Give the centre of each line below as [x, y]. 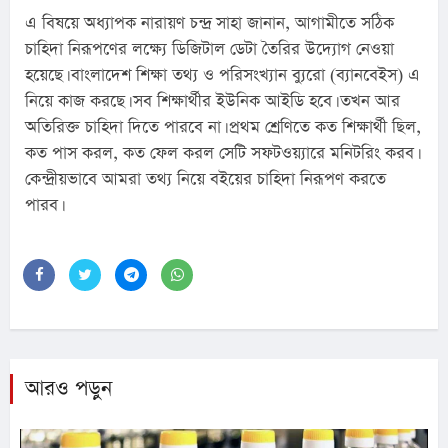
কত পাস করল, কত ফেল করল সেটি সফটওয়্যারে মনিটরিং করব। [221, 153]
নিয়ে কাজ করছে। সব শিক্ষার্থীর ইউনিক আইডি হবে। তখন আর [212, 101]
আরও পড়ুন [68, 388]
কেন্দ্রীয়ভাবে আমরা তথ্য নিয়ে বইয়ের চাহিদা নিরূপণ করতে [205, 179]
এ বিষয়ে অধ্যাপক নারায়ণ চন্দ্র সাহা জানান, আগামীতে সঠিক [209, 23]
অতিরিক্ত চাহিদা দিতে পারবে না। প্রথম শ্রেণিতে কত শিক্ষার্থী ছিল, [223, 127]
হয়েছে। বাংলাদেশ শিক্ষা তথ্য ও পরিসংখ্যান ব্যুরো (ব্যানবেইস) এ [222, 75]
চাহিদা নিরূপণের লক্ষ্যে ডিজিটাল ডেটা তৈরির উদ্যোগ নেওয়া [209, 49]
